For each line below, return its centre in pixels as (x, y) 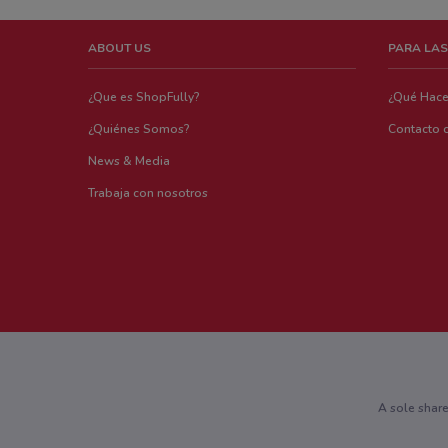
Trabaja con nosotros (148, 192)
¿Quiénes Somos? (139, 128)
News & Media (129, 160)
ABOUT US (119, 47)
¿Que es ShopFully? (144, 96)
